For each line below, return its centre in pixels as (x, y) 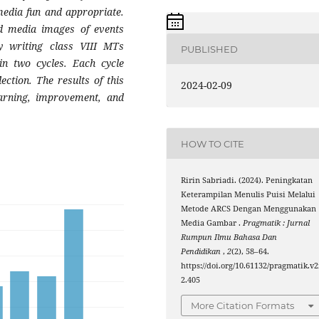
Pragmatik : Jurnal (277, 223)
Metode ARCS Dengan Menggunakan (249, 209)
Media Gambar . (212, 223)
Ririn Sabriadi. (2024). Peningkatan (247, 181)
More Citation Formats (243, 305)
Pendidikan (202, 252)
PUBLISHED (210, 49)
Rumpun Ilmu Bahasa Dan (229, 237)
